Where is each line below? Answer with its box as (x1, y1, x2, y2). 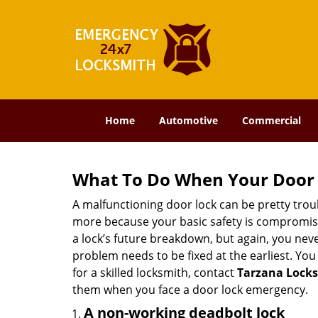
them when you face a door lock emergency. (72, 282, 308, 297)
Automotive (159, 114, 218, 127)
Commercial (242, 114, 301, 127)
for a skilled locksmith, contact (72, 265, 237, 280)
